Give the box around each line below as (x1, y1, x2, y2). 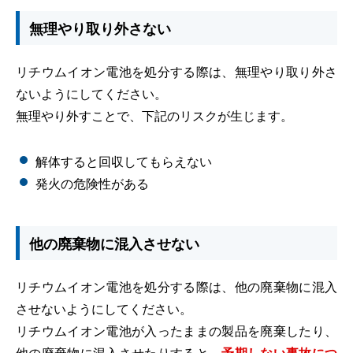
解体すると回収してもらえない (35, 151, 212, 170)
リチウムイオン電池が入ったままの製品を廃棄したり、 (16, 321, 337, 340)
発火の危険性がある (35, 173, 149, 192)
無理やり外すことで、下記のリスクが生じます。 (16, 106, 293, 124)
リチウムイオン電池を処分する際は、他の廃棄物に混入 (16, 277, 337, 295)
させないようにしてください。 (16, 299, 192, 318)
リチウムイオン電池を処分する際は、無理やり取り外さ (16, 61, 337, 80)
